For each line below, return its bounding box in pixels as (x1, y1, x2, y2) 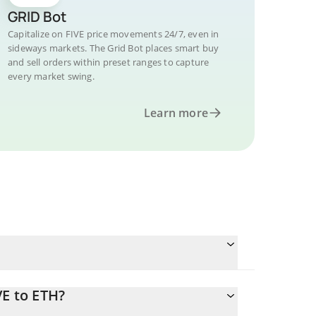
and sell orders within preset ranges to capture (8, 56, 209, 68)
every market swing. (8, 70, 95, 83)
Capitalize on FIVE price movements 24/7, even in (8, 28, 219, 40)
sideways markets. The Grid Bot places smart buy (8, 42, 219, 54)
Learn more (144, 105, 208, 121)
